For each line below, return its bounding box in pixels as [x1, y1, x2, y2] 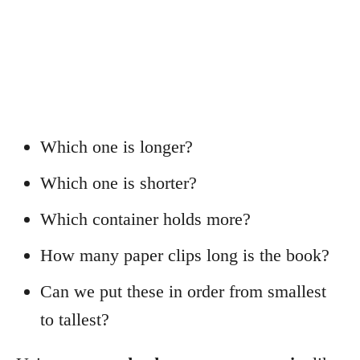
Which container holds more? [40, 208, 251, 229]
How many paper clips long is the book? [40, 244, 329, 265]
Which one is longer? [40, 136, 193, 157]
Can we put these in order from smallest [40, 280, 326, 301]
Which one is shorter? [40, 172, 197, 193]
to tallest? [40, 309, 109, 329]
